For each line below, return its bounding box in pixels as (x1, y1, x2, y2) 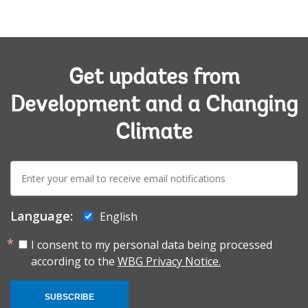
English (100, 208, 137, 224)
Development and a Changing (10, 94, 298, 117)
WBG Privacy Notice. (118, 253, 221, 269)
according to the (31, 253, 118, 269)
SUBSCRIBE (45, 291, 94, 302)
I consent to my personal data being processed (31, 236, 272, 252)
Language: (10, 207, 73, 224)
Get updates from (68, 67, 240, 89)
